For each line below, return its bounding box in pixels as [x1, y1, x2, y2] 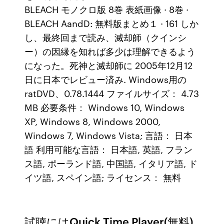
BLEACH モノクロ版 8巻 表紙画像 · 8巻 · [24, 2, 189, 15]
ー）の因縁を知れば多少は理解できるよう [24, 44, 196, 57]
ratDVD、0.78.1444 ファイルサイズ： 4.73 [24, 86, 199, 99]
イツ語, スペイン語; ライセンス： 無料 [24, 170, 181, 183]
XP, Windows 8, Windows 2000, [24, 114, 161, 127]
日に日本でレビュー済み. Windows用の [24, 72, 187, 85]
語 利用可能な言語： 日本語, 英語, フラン [24, 142, 193, 155]
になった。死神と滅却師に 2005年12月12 [24, 58, 193, 71]
